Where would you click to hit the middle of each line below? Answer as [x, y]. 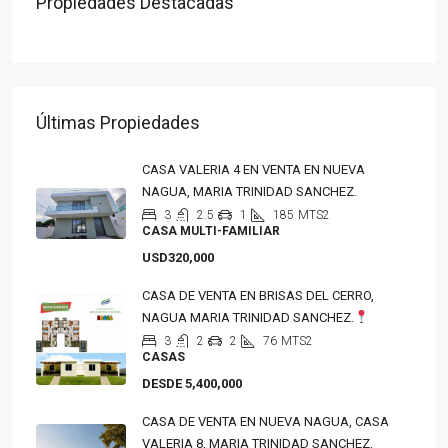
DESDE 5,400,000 [192, 383]
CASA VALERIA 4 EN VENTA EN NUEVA [253, 169]
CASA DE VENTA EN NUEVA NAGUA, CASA [265, 421]
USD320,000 [178, 257]
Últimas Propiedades [118, 122]
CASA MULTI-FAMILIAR [211, 230]
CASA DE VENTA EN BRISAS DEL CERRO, [258, 295]
